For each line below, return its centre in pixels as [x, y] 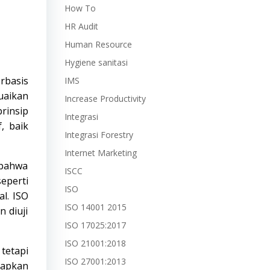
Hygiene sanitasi [96, 62]
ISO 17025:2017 [95, 225]
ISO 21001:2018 [95, 243]
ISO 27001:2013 [95, 261]
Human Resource [98, 44]
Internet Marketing [100, 153]
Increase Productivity [105, 99]
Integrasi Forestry [99, 135]
